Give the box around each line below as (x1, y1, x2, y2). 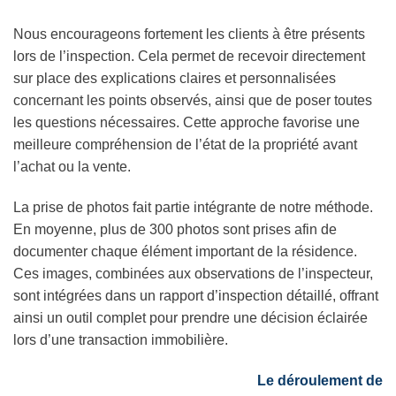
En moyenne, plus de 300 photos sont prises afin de (13, 222, 337, 238)
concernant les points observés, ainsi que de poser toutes (13, 93, 372, 109)
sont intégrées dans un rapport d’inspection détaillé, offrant (13, 288, 378, 304)
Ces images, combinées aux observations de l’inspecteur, (13, 266, 373, 282)
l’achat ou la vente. (13, 159, 131, 175)
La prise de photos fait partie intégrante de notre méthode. (13, 200, 373, 216)
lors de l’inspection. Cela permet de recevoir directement (13, 49, 365, 65)
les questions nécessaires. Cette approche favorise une (13, 115, 360, 131)
